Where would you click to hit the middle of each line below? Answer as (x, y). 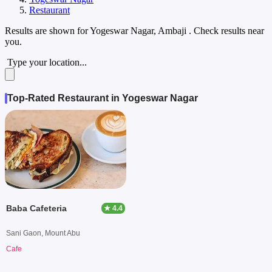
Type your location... (47, 62)
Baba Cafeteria (36, 208)
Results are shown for (47, 30)
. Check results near (226, 30)
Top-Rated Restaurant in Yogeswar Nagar (103, 98)
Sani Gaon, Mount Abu (43, 233)
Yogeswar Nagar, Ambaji (139, 30)
